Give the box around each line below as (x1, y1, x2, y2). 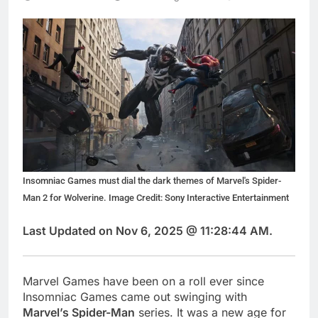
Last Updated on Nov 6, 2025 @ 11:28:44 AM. (23, 224, 273, 238)
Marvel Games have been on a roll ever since (23, 274, 264, 289)
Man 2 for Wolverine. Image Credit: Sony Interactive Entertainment (23, 192, 289, 204)
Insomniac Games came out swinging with (23, 290, 247, 305)
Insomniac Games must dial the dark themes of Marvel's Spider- (23, 175, 281, 187)
